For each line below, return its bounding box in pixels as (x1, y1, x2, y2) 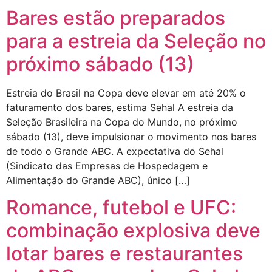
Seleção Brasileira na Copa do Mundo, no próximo (6, 116, 237, 128)
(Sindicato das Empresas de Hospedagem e (6, 160, 208, 172)
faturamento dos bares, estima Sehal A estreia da (6, 101, 233, 114)
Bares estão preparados (6, 6, 225, 30)
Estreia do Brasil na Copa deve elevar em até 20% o (6, 87, 246, 99)
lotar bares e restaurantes (6, 242, 243, 266)
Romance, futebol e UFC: (6, 195, 236, 220)
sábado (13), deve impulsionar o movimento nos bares (6, 131, 256, 143)
